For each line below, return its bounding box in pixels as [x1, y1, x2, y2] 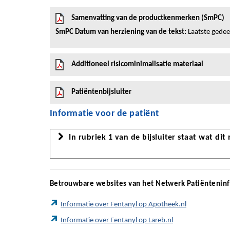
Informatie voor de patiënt [50, 109, 159, 119]
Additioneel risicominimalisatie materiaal [71, 61, 203, 68]
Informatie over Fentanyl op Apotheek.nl [61, 201, 186, 209]
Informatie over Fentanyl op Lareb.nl [61, 217, 173, 225]
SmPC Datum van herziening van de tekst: [55, 28, 186, 36]
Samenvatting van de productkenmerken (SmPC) [71, 14, 224, 22]
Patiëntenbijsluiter [71, 88, 131, 96]
